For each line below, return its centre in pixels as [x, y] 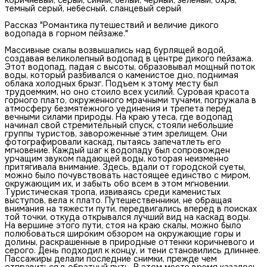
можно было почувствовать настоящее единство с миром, [128, 175]
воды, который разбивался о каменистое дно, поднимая [122, 75]
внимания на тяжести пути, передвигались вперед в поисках [131, 208]
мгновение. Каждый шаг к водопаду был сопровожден [117, 150]
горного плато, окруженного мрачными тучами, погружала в [131, 100]
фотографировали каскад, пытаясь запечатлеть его [113, 142]
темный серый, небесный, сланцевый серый [93, 8]
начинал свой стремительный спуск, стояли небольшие [119, 125]
